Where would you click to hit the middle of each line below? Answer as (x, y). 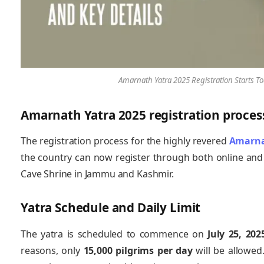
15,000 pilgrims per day (138, 250)
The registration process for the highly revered (125, 141)
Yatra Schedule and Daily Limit (111, 208)
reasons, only (52, 250)
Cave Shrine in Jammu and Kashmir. (97, 174)
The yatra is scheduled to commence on (114, 234)
